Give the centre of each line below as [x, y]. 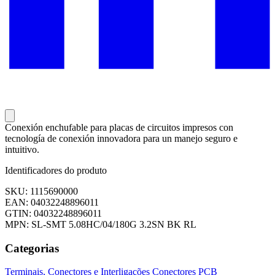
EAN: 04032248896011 [52, 203]
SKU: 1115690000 [41, 192]
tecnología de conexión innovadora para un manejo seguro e [121, 139]
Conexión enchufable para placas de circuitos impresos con [119, 128]
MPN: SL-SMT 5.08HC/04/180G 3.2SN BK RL [101, 225]
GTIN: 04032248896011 [53, 214]
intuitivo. [22, 150]
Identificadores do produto [56, 171]
